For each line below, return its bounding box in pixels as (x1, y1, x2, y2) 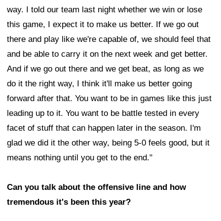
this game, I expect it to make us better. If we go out (7, 20, 199, 30)
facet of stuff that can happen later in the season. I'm (7, 123, 201, 133)
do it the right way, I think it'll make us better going (7, 79, 192, 89)
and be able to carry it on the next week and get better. (7, 49, 208, 59)
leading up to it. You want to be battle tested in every (7, 109, 199, 118)
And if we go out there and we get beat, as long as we (7, 64, 204, 74)
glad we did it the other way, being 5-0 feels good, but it (7, 138, 210, 148)
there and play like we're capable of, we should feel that (7, 35, 211, 44)
